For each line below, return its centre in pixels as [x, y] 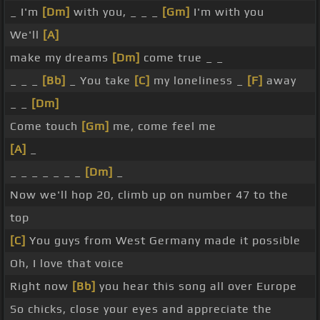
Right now [41, 286]
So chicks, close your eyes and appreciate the [141, 309]
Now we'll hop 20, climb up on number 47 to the [149, 195]
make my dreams [61, 58]
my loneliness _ [199, 81]
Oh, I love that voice [67, 264]
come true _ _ [182, 58]
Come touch [46, 126]
